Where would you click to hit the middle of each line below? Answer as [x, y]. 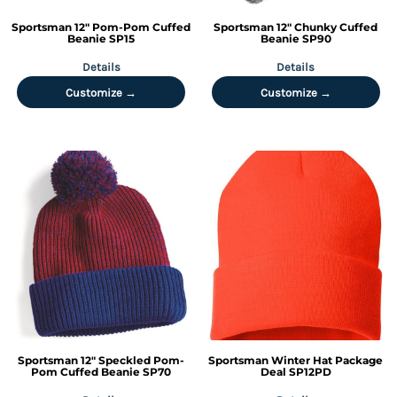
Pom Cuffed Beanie [86, 372]
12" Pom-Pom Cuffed [133, 27]
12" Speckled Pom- [133, 360]
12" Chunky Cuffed [327, 27]
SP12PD [310, 372]
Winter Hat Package [327, 360]
